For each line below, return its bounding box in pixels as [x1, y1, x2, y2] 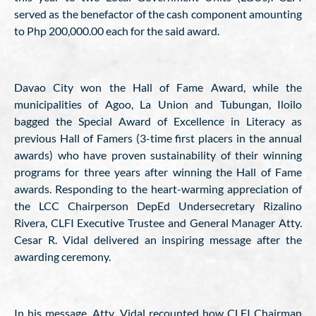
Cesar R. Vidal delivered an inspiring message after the [14, 233, 302, 246]
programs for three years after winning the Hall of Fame [14, 165, 302, 178]
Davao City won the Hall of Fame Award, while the [14, 80, 302, 94]
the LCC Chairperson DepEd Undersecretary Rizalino [14, 199, 302, 212]
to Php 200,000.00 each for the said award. [14, 24, 219, 37]
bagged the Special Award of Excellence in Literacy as [14, 114, 302, 128]
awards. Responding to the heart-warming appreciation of [14, 182, 302, 195]
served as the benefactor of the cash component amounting [14, 7, 302, 20]
